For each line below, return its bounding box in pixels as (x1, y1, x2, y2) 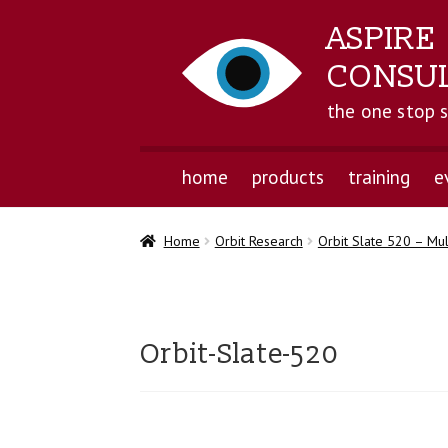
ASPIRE (326, 19, 437, 59)
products (251, 164, 324, 189)
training (347, 164, 410, 189)
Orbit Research (214, 232, 303, 251)
